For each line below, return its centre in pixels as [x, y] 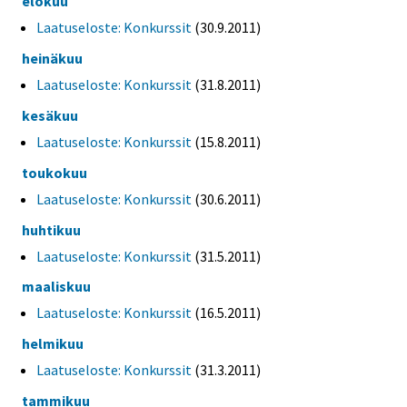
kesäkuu [50, 116]
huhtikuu [51, 229]
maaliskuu [56, 287]
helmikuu [53, 344]
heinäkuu [52, 59]
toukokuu [55, 172]
